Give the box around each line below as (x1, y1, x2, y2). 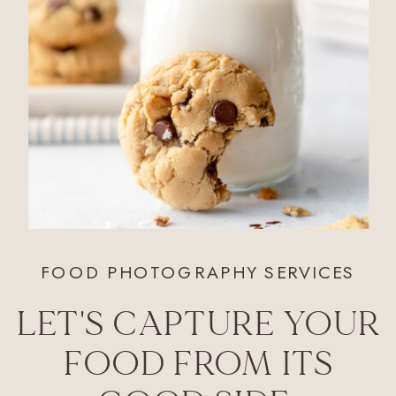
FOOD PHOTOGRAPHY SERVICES (41, 260, 355, 286)
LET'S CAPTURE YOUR (16, 303, 381, 347)
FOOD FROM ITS (63, 342, 334, 386)
